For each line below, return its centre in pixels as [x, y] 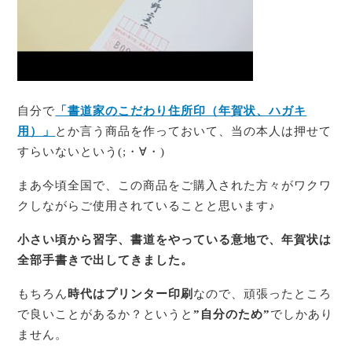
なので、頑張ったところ [263, 293]
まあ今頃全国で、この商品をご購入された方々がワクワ [175, 185]
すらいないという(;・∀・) [98, 152]
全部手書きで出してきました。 [106, 260]
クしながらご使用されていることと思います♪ [147, 205]
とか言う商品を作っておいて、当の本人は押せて [194, 132]
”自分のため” [232, 314]
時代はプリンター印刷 [131, 293]
